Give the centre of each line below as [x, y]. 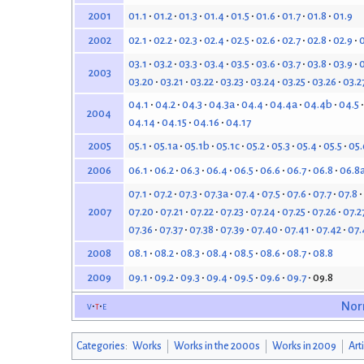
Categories [101, 346]
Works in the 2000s [217, 346]
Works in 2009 [304, 346]
